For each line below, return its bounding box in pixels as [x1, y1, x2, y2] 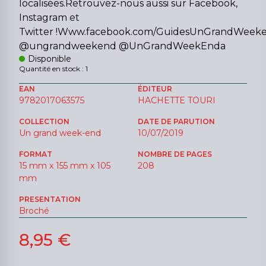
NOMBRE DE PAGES [138, 150, 212, 159]
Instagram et [19, 12, 80, 24]
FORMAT [19, 150, 52, 159]
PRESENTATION [19, 195, 81, 204]
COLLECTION [19, 117, 69, 126]
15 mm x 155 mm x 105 [19, 160, 110, 172]
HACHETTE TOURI [138, 95, 216, 106]
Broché [19, 205, 49, 217]
